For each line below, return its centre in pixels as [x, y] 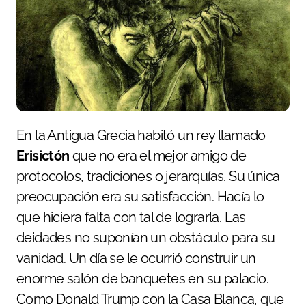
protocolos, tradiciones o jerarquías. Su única [148, 176]
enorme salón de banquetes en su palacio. [142, 278]
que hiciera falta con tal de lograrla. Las [131, 217]
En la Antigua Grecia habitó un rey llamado [145, 135]
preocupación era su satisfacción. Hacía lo [140, 196]
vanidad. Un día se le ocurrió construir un [136, 258]
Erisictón [44, 155]
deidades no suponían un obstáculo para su [146, 237]
